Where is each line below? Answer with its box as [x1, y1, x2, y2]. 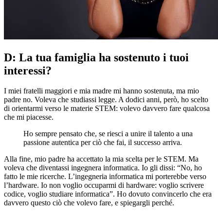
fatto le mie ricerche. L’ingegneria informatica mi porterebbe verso [4, 172, 206, 181]
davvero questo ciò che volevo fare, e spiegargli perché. [4, 199, 174, 207]
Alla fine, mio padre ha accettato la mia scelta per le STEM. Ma [4, 155, 199, 163]
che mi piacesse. [4, 113, 54, 122]
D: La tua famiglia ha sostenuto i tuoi [4, 51, 189, 64]
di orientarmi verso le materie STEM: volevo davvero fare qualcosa [4, 104, 210, 113]
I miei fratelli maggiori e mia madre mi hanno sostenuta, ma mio [4, 87, 199, 95]
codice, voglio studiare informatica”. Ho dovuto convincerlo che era [4, 190, 212, 199]
